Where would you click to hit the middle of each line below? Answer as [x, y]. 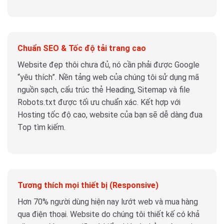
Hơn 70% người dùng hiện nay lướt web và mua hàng [108, 201]
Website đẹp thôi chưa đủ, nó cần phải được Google [108, 65]
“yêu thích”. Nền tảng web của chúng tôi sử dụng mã [108, 77]
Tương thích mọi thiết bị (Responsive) [88, 185]
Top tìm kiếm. [41, 127]
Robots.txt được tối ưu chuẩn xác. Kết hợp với [99, 102]
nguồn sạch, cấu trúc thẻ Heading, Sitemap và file [104, 90]
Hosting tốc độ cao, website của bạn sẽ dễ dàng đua [110, 115]
